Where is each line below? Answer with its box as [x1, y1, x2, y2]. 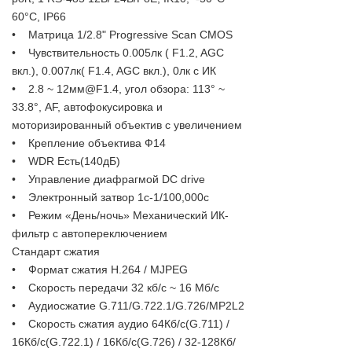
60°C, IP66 [12, 9, 66, 23]
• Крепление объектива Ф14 [12, 136, 166, 149]
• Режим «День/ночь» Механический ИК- [12, 208, 229, 222]
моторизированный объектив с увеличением [12, 118, 242, 131]
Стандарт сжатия [12, 244, 100, 258]
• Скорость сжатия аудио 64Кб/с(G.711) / [12, 317, 229, 330]
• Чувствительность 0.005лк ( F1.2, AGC [12, 46, 224, 59]
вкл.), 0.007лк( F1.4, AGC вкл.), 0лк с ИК [12, 64, 216, 77]
